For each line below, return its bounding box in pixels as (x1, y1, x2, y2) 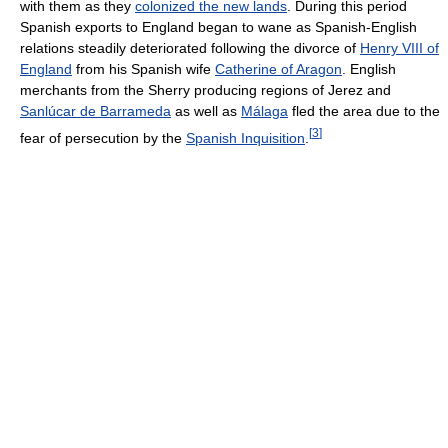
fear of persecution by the (20, 129, 186, 146)
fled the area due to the (288, 102, 440, 119)
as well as (171, 102, 241, 119)
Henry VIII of (360, 39, 439, 56)
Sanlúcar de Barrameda (20, 102, 171, 119)
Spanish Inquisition (186, 129, 305, 146)
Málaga (241, 102, 288, 119)
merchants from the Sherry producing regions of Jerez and (20, 81, 391, 98)
